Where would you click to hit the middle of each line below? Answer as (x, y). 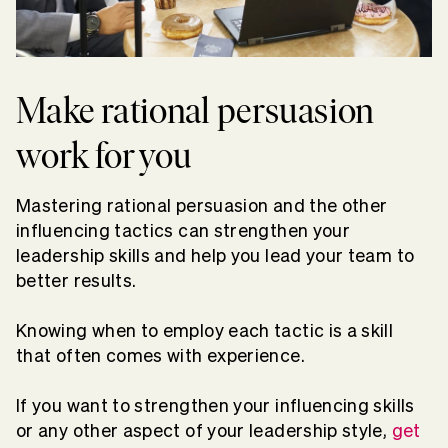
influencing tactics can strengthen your (183, 230)
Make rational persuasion (195, 110)
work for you (104, 155)
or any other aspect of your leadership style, (204, 430)
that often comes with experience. (163, 355)
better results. (78, 280)
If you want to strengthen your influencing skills (215, 405)
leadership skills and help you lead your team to (215, 255)
